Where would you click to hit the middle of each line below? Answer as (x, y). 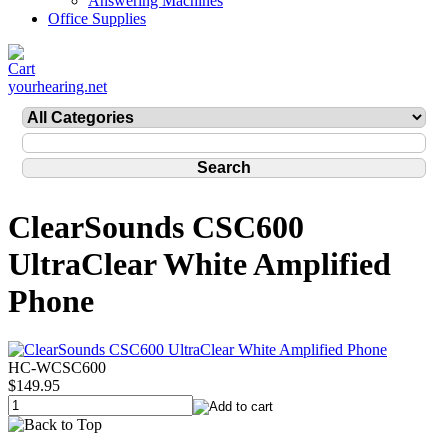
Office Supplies (97, 18)
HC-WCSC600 (57, 368)
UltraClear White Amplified (199, 264)
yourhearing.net (57, 86)
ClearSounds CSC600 (156, 227)
